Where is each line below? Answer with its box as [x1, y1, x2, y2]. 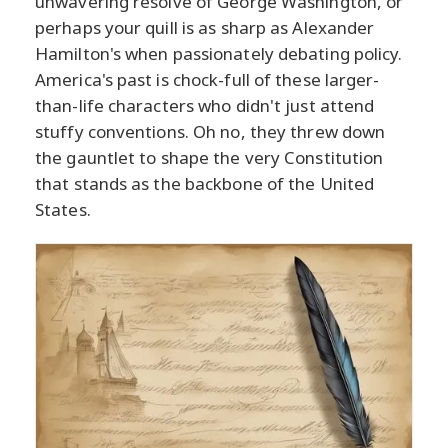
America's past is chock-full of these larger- [35, 68, 380, 91]
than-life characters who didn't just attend [35, 94, 375, 117]
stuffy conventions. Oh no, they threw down [35, 120, 386, 143]
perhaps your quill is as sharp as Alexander [35, 16, 375, 39]
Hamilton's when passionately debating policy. [35, 42, 403, 65]
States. [35, 198, 91, 221]
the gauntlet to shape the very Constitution [35, 146, 384, 169]
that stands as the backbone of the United [35, 172, 375, 195]
